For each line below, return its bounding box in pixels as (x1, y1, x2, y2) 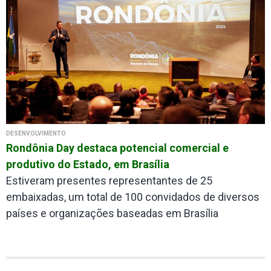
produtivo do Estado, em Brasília (6, 157, 169, 171)
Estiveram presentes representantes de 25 (6, 174, 212, 187)
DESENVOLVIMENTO (6, 129, 66, 137)
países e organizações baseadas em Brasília (6, 206, 218, 220)
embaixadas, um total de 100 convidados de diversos (6, 190, 260, 203)
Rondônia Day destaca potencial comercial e (6, 141, 229, 154)
